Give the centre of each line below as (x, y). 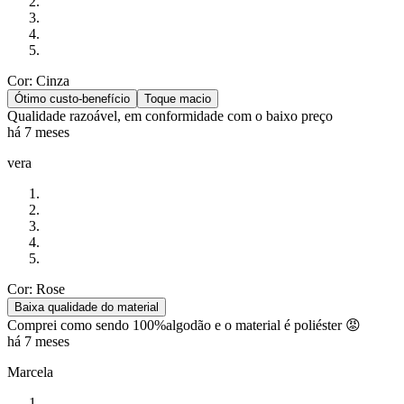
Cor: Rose (36, 289)
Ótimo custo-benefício (72, 99)
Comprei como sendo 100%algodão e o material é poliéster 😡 (184, 326)
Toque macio (178, 99)
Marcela (30, 372)
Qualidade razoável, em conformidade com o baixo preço (170, 116)
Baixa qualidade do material (87, 308)
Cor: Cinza (38, 81)
